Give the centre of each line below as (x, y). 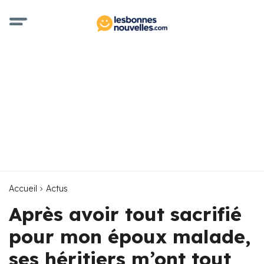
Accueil (23, 189)
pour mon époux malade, (130, 236)
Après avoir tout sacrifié (125, 214)
